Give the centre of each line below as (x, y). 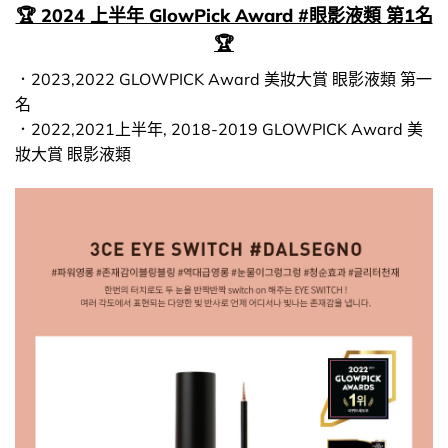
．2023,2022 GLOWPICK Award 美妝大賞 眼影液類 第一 (223, 79)
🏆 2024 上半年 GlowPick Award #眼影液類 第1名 (224, 16)
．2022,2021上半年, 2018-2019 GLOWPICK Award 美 (219, 129)
